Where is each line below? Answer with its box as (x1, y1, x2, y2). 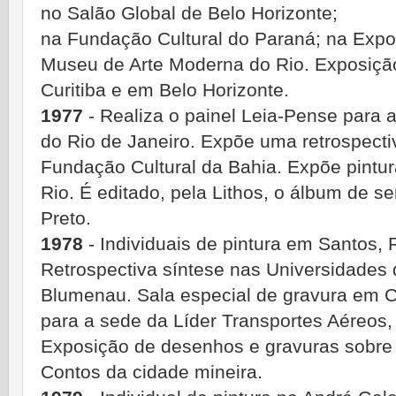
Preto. (41, 208, 91, 230)
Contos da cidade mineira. (41, 362, 263, 384)
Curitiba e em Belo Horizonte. (41, 80, 289, 102)
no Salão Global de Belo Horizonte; (41, 3, 338, 25)
